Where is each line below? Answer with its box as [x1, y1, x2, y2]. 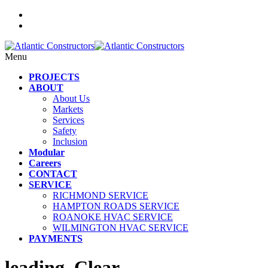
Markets [53, 104, 83, 114]
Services [53, 115, 84, 125]
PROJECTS [29, 72, 80, 82]
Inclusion [53, 136, 87, 147]
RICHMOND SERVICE [53, 190, 148, 200]
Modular [29, 147, 65, 157]
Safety [53, 126, 77, 136]
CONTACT [29, 169, 77, 179]
